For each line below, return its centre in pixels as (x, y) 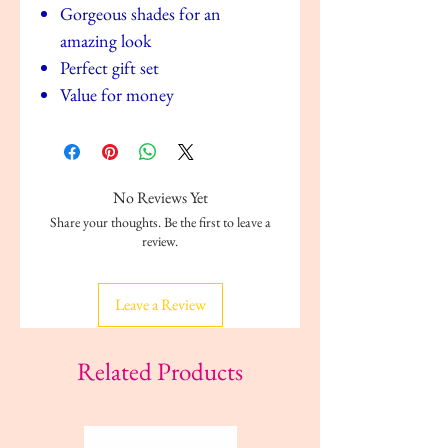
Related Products (160, 370)
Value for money (117, 94)
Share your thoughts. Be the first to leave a (160, 221)
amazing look (105, 40)
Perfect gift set (109, 67)
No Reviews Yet (160, 197)
